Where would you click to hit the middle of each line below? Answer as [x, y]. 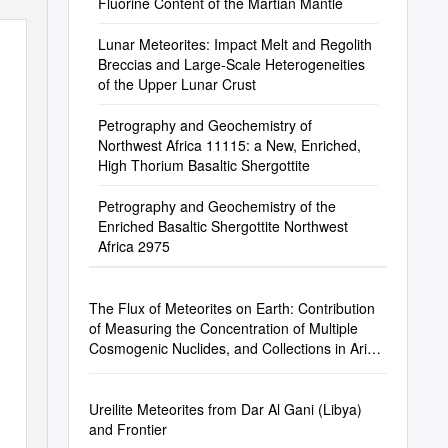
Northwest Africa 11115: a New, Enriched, [229, 145]
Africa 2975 [133, 246]
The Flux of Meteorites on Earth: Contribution [231, 308]
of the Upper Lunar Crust [176, 84]
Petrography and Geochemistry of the [216, 206]
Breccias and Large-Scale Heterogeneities [231, 64]
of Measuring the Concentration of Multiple [223, 328]
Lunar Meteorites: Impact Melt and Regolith [234, 44]
